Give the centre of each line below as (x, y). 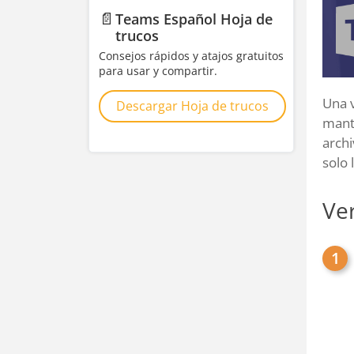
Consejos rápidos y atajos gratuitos (191, 56)
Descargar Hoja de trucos (192, 106)
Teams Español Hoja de (194, 19)
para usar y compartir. (158, 71)
